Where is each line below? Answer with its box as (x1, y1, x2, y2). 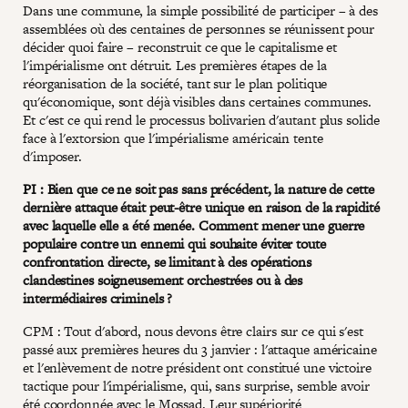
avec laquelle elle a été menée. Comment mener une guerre (23, 215, 365, 235)
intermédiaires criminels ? (23, 288, 173, 308)
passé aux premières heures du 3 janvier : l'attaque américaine (23, 339, 377, 359)
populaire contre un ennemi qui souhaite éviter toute (23, 233, 326, 253)
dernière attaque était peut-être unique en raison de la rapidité (23, 197, 380, 217)
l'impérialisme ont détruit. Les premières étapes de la (23, 55, 327, 75)
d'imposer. (23, 146, 83, 166)
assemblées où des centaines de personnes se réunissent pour (23, 18, 375, 38)
